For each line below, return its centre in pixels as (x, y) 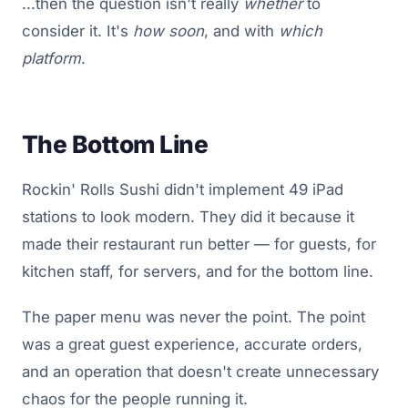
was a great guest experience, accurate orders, (192, 344)
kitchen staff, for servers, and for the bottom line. (198, 271)
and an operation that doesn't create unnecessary (200, 371)
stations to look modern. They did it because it (188, 216)
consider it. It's (77, 31)
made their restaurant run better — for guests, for (199, 244)
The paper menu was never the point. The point (194, 316)
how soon (168, 31)
